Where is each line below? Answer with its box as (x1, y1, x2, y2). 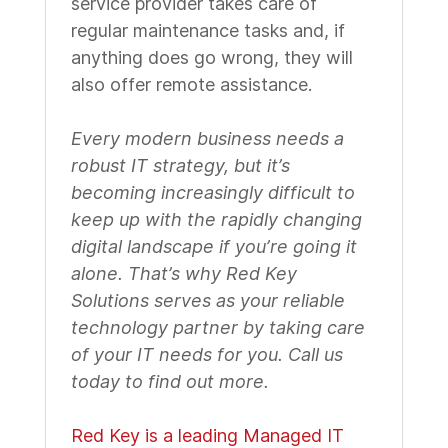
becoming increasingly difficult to (70, 182, 355, 203)
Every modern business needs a (70, 128, 344, 149)
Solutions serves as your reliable (70, 290, 345, 311)
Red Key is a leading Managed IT (70, 425, 344, 446)
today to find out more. (70, 371, 269, 392)
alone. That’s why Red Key (70, 263, 297, 284)
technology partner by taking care (70, 317, 365, 338)
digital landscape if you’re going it (70, 236, 357, 257)
